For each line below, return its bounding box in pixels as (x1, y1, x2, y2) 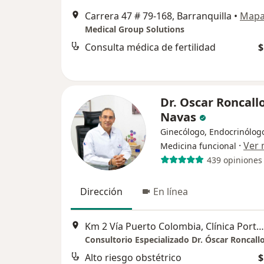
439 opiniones (206, 154, 262, 166)
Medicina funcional (160, 140, 236, 151)
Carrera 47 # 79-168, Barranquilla (85, 9, 232, 23)
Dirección (80, 185, 123, 198)
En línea (153, 185, 188, 198)
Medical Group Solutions (85, 24, 184, 35)
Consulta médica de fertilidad (85, 41, 216, 54)
